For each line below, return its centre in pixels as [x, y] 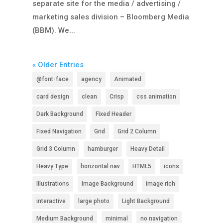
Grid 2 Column [137, 131]
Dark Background [59, 114]
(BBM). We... [54, 30]
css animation [156, 96]
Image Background [107, 183]
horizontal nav [100, 166]
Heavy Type [52, 166]
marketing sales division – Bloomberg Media [111, 17]
